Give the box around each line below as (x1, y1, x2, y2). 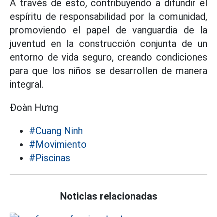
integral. (10, 78, 44, 90)
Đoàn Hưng (10, 101, 58, 113)
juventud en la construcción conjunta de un (10, 37, 207, 49)
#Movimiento (29, 138, 87, 150)
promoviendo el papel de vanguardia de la (10, 24, 207, 36)
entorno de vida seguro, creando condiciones (10, 51, 207, 63)
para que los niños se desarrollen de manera (10, 64, 207, 77)
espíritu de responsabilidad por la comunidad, (10, 10, 207, 22)
